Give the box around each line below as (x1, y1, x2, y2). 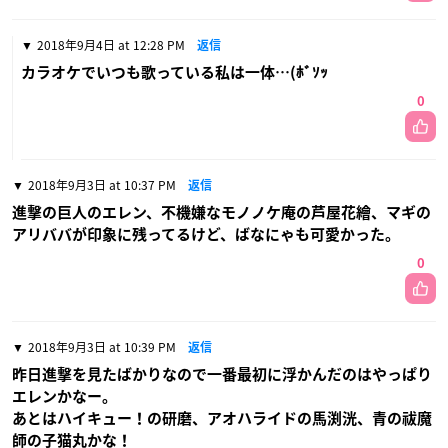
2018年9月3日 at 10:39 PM (28, 338, 176, 357)
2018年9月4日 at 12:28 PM (37, 36, 185, 55)
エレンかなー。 (12, 389, 117, 405)
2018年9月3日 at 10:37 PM (28, 176, 176, 195)
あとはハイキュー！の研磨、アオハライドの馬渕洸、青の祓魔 (12, 411, 432, 427)
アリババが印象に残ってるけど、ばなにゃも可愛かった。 (12, 227, 400, 243)
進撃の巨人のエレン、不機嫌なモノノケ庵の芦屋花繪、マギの (12, 205, 431, 221)
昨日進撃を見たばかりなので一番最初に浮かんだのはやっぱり (12, 367, 432, 383)
